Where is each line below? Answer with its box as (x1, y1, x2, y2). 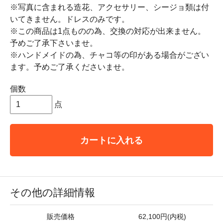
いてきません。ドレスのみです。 (10, 14, 129, 23)
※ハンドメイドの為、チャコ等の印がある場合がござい (10, 50, 209, 59)
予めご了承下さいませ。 (10, 38, 98, 47)
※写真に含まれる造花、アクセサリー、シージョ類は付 (10, 2, 209, 11)
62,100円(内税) (138, 213, 186, 221)
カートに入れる (80, 134, 143, 145)
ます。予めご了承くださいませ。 (10, 62, 129, 71)
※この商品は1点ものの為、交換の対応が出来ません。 (10, 26, 206, 35)
